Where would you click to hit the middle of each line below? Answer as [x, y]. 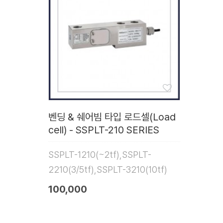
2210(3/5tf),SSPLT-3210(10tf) [108, 169]
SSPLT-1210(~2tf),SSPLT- [100, 155]
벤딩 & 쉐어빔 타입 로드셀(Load [112, 117]
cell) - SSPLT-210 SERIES [104, 130]
